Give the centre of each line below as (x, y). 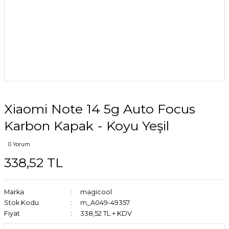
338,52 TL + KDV (106, 213)
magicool (96, 192)
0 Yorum (19, 144)
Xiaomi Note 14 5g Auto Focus (100, 109)
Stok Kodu (21, 203)
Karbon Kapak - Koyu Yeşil (87, 126)
